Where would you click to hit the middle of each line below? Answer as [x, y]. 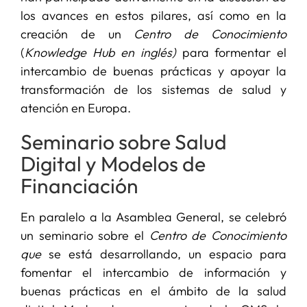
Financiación [79, 186]
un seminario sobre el [85, 235]
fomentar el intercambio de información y [153, 272]
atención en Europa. [75, 108]
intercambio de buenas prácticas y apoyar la [153, 71]
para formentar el [232, 53]
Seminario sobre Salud [123, 142]
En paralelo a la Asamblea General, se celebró [153, 217]
